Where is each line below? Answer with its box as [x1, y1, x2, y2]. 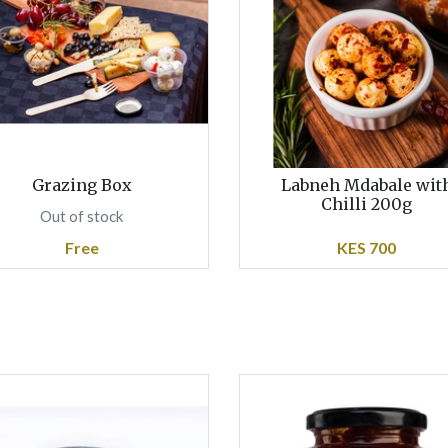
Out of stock [39, 206, 124, 225]
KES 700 [337, 238, 396, 257]
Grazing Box [31, 175, 132, 195]
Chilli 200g [321, 194, 412, 214]
